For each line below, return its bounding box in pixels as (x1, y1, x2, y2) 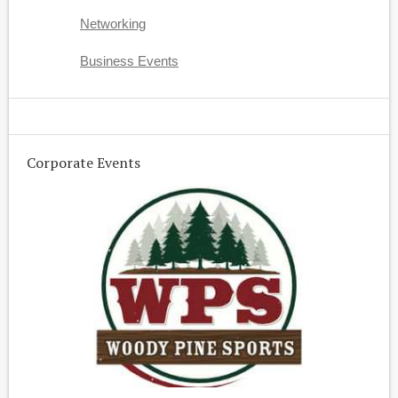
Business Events (80, 53, 179, 68)
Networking (80, 16, 146, 31)
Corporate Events (27, 152, 140, 172)
